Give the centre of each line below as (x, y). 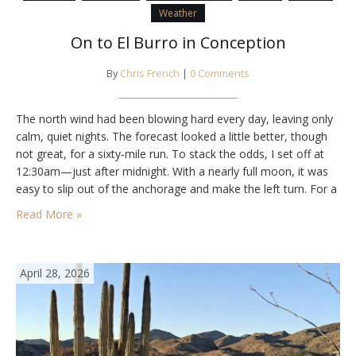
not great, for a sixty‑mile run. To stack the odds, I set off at (170, 154)
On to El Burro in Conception (178, 43)
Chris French (150, 74)
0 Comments (220, 74)
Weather (178, 14)
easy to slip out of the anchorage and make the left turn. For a (176, 189)
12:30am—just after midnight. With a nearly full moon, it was (172, 172)
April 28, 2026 (55, 273)
